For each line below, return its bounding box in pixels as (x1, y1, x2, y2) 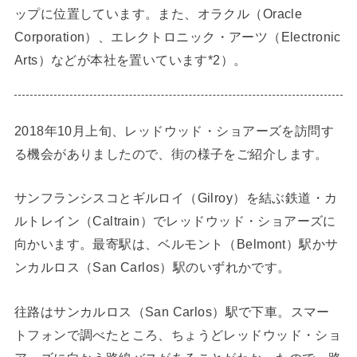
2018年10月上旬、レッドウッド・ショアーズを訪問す (14, 123, 335, 138)
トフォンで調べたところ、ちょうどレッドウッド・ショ (14, 327, 342, 342)
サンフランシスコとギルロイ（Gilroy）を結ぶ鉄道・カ (14, 190, 338, 206)
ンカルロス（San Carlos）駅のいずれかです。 (14, 260, 291, 275)
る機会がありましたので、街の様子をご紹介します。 (14, 146, 328, 161)
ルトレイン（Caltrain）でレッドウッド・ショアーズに (14, 214, 336, 229)
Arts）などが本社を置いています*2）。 (14, 52, 247, 67)
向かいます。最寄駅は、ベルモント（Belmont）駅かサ (14, 237, 339, 252)
